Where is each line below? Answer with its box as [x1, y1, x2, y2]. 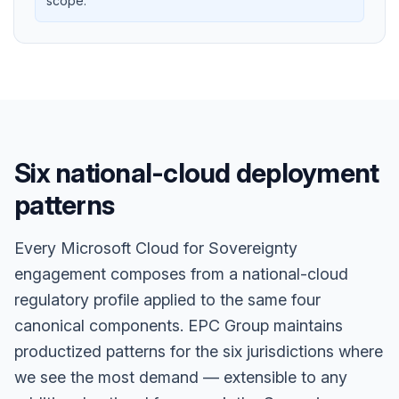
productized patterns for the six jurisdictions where [14, 342, 383, 361]
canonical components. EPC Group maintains [14, 316, 343, 335]
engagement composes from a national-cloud [14, 265, 348, 283]
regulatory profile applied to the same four [14, 290, 321, 309]
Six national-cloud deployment [14, 157, 379, 189]
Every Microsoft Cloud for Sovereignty [14, 239, 297, 257]
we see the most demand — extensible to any [14, 368, 347, 387]
